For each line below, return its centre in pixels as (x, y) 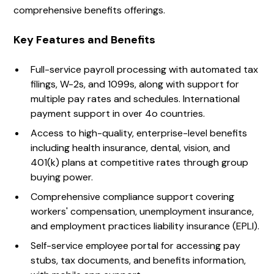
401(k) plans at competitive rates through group (140, 163)
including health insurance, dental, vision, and (131, 148)
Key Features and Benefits (85, 40)
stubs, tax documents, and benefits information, (139, 261)
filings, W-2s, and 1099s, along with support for (135, 84)
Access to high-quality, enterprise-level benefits (139, 133)
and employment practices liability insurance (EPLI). (145, 226)
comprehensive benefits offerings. (90, 10)
